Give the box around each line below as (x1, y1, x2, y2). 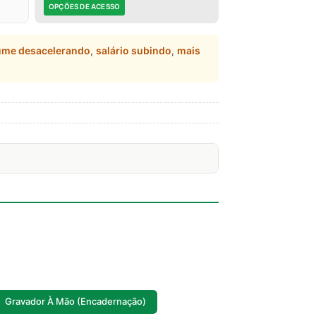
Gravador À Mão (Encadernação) (5, 296, 146, 308)
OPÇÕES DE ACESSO (49, 1, 121, 11)
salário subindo (96, 44, 171, 56)
